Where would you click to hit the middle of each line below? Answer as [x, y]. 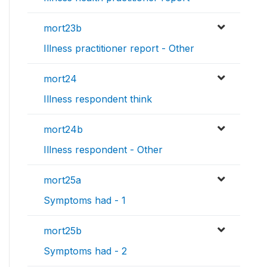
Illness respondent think [98, 99]
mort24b [63, 130]
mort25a [62, 180]
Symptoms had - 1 [85, 201]
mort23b [63, 28]
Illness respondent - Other [103, 150]
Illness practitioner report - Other [119, 49]
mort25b [63, 231]
